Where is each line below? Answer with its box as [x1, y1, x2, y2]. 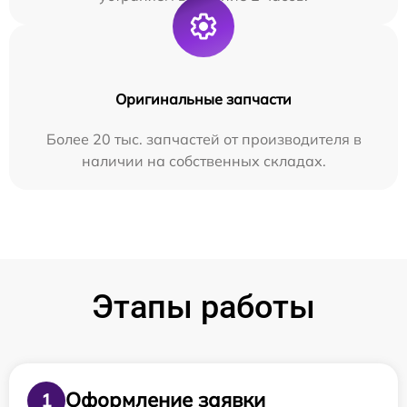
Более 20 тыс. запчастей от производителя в [45, 129, 362, 148]
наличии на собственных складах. [81, 151, 326, 170]
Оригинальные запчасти [115, 89, 292, 108]
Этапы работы [92, 287, 315, 326]
